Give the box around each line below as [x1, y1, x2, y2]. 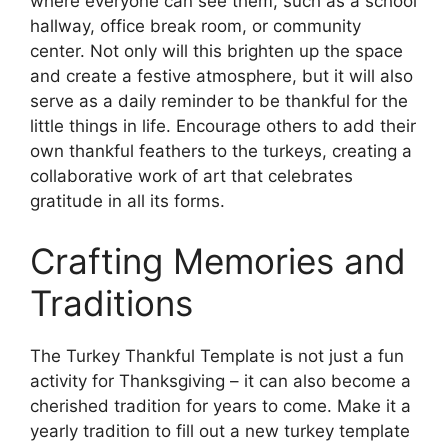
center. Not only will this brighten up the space [30, 41, 403, 61]
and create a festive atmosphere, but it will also [30, 66, 413, 86]
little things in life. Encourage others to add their [30, 116, 416, 136]
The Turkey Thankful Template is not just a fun [30, 345, 404, 366]
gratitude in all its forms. [30, 191, 225, 211]
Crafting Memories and [30, 239, 406, 282]
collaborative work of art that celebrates [30, 166, 353, 186]
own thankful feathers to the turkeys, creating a [30, 141, 412, 161]
